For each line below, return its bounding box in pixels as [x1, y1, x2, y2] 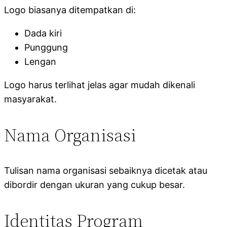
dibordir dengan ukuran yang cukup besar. [4, 179, 185, 190]
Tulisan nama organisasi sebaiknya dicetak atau [4, 165, 207, 176]
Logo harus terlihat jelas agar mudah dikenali [4, 79, 195, 90]
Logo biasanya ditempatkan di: [4, 4, 136, 15]
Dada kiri [24, 27, 62, 39]
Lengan [24, 56, 56, 67]
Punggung [24, 42, 68, 53]
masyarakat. [4, 93, 57, 104]
